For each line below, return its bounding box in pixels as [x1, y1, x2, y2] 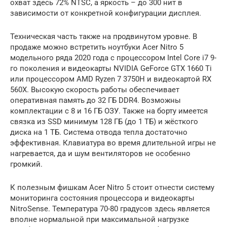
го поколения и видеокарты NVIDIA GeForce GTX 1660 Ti [10, 63, 212, 73]
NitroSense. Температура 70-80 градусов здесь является [10, 204, 210, 213]
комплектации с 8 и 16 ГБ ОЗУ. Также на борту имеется [10, 106, 208, 116]
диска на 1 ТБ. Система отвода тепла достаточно [10, 127, 187, 137]
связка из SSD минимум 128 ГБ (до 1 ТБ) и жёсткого [10, 117, 198, 126]
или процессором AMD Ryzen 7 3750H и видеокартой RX [10, 74, 211, 84]
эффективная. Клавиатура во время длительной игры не [10, 138, 216, 147]
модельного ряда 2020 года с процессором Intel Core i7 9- [10, 53, 216, 62]
